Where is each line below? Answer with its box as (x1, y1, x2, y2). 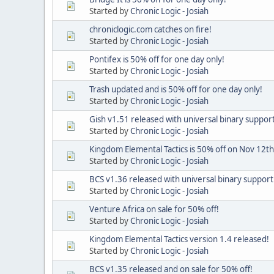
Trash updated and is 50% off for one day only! (89, 83, 262, 95)
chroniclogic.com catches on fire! (89, 23, 212, 35)
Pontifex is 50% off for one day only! (89, 53, 224, 65)
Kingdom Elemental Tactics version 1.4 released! (89, 233, 269, 245)
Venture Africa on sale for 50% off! (89, 203, 219, 215)
